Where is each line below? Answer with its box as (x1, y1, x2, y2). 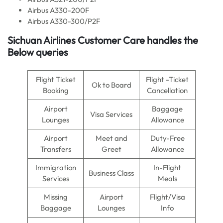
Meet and (95, 133, 127, 143)
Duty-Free (150, 133, 185, 143)
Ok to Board (91, 80, 131, 90)
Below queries (7, 46, 68, 58)
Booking (42, 86, 69, 95)
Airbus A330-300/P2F (27, 16, 100, 26)
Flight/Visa (149, 192, 185, 202)
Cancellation (147, 86, 188, 95)
